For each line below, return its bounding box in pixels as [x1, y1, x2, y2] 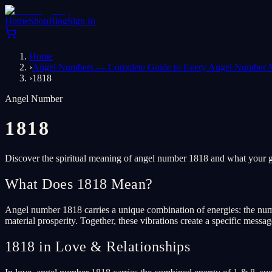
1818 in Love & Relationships [5, 238, 191, 254]
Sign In [67, 16, 95, 26]
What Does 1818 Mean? [5, 175, 153, 192]
